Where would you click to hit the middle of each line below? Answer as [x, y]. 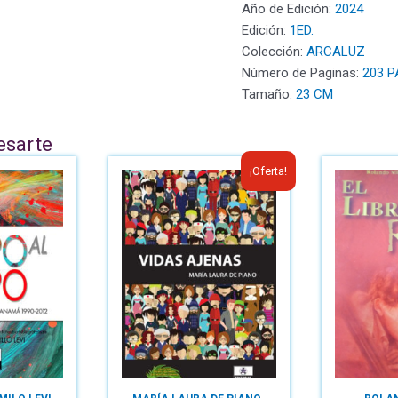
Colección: [274, 52]
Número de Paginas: [302, 73]
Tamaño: [269, 95]
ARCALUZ [336, 52]
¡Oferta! [268, 171]
